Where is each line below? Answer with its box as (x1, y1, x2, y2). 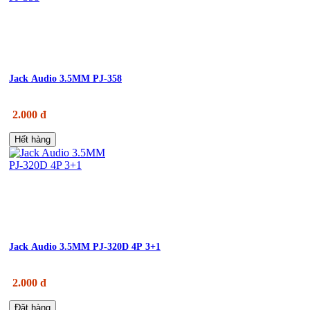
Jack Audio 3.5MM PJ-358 (9, 73, 122, 84)
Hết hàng (15, 134, 51, 145)
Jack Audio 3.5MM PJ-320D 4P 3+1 (9, 241, 161, 252)
